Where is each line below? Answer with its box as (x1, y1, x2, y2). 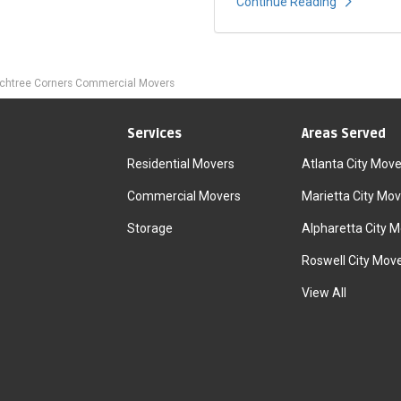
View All (301, 285, 346, 300)
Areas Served (301, 125, 386, 141)
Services (126, 125, 182, 141)
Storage (126, 220, 173, 235)
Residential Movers (126, 156, 235, 171)
